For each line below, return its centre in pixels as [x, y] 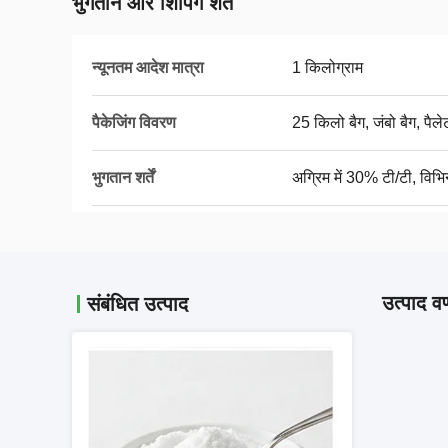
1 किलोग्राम [327, 67]
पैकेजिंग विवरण [134, 122]
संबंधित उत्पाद [137, 304]
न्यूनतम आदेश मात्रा [148, 67]
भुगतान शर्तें [123, 177]
